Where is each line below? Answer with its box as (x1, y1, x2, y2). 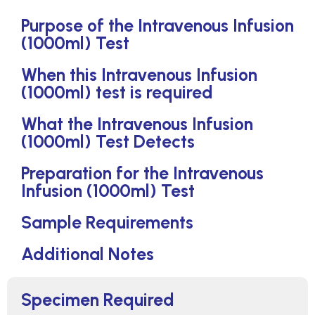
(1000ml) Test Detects (21, 131, 195, 152)
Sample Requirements (21, 212, 193, 233)
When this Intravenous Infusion (21, 64, 257, 85)
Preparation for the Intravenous (21, 162, 264, 184)
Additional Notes (21, 243, 154, 264)
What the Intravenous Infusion (21, 113, 253, 134)
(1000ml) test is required (21, 82, 213, 103)
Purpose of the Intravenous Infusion (21, 15, 294, 36)
